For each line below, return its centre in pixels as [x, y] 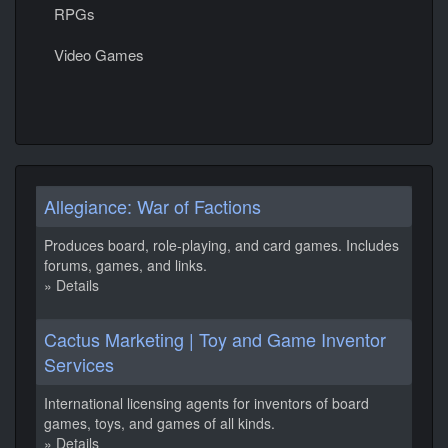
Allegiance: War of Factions [152, 206]
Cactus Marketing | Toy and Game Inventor [215, 339]
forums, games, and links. [125, 265]
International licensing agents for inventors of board [206, 403]
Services [79, 364]
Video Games [99, 54]
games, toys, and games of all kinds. [159, 423]
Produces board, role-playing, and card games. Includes [221, 245]
